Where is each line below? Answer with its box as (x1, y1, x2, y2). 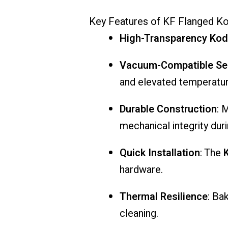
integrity (172, 119, 211, 134)
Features (108, 14, 151, 30)
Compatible (160, 58, 216, 73)
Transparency (144, 31, 210, 46)
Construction (156, 102, 217, 117)
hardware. (119, 162, 163, 178)
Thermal (119, 189, 160, 205)
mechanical (119, 119, 173, 134)
